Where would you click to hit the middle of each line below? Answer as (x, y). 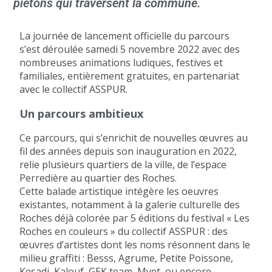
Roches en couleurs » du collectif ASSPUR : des (124, 232)
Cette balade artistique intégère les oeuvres (119, 192)
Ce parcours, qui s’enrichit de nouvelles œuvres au (134, 138)
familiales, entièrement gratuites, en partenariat (130, 76)
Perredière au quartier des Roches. (98, 178)
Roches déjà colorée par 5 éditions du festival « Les (135, 218)
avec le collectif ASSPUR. (74, 90)
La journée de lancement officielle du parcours (125, 36)
